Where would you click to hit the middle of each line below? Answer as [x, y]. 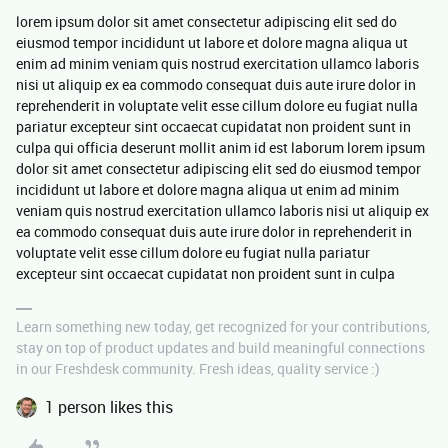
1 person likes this [109, 407]
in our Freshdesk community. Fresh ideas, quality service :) [198, 368]
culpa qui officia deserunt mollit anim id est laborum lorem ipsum [220, 147]
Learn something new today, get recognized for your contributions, [223, 326]
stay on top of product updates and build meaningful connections [220, 347]
